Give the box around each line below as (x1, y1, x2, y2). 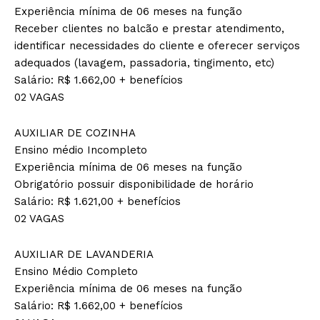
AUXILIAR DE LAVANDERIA (14, 247, 154, 261)
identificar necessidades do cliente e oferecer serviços (14, 39, 300, 52)
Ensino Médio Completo (14, 264, 138, 278)
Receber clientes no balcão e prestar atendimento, (14, 21, 284, 35)
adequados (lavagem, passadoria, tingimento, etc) (14, 56, 274, 69)
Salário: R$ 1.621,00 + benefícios (14, 194, 181, 208)
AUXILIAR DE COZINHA (14, 126, 136, 139)
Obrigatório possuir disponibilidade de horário (14, 177, 254, 191)
